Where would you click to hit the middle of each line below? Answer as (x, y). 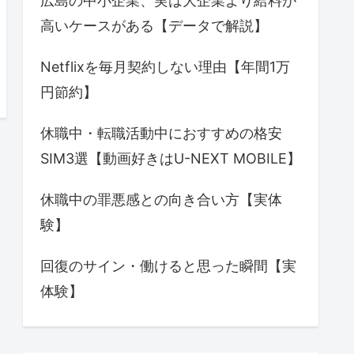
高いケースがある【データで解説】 (154, 26)
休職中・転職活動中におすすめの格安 (161, 134)
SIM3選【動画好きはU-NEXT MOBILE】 (171, 159)
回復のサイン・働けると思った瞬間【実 (168, 266)
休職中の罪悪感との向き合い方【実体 (161, 200)
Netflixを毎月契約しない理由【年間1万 (165, 67)
